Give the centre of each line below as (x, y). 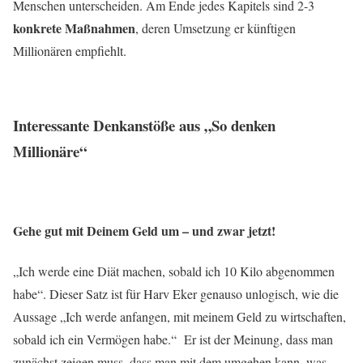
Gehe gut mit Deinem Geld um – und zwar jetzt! (144, 231)
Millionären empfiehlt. (70, 50)
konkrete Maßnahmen (74, 28)
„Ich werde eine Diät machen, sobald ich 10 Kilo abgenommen (174, 271)
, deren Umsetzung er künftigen (216, 28)
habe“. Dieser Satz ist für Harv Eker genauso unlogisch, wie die (176, 293)
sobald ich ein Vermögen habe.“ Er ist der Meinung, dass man (173, 339)
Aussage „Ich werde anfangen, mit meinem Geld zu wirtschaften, (179, 316)
